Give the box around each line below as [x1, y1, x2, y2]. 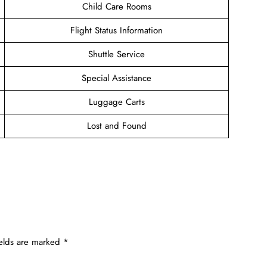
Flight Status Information [70, 23, 163, 37]
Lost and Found [86, 119, 147, 132]
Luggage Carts [88, 95, 145, 108]
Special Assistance [82, 71, 151, 85]
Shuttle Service [88, 47, 145, 61]
